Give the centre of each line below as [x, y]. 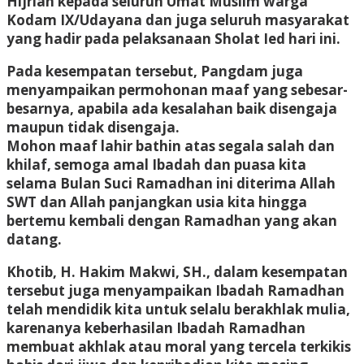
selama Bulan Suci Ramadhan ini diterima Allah [171, 183]
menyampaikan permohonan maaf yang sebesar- [177, 89]
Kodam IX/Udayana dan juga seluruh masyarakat [178, 19]
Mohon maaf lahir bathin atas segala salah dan [171, 145]
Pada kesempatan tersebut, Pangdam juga [155, 71]
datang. [34, 239]
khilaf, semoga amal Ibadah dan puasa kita [156, 164]
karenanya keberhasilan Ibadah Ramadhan [156, 327]
